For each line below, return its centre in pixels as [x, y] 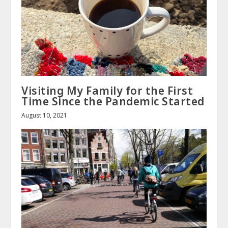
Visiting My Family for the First [107, 91]
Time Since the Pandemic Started [113, 102]
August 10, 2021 [45, 116]
